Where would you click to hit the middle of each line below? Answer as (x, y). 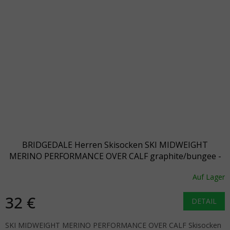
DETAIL (204, 201)
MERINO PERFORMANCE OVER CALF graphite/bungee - (115, 156)
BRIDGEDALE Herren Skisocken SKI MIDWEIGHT (115, 145)
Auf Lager (209, 177)
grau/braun (115, 167)
